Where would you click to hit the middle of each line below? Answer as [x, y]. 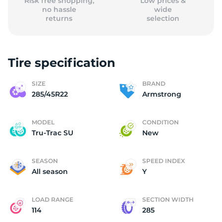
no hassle [59, 9]
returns [59, 18]
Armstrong [162, 94]
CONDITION [161, 122]
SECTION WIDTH [168, 199]
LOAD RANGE [53, 199]
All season [50, 171]
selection [163, 18]
